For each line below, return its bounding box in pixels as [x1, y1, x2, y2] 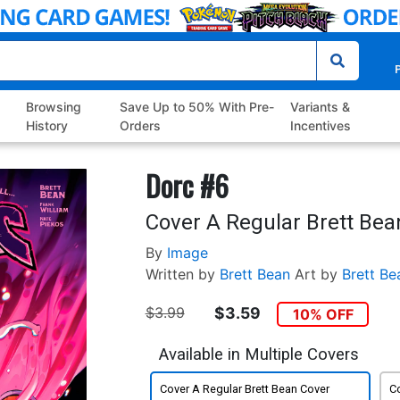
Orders [119, 118, 161, 134]
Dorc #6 [145, 164, 229, 207]
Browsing [26, 99, 82, 115]
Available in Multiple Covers [158, 344, 359, 364]
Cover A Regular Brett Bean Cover [159, 381, 329, 396]
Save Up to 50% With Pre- [119, 99, 274, 115]
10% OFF [292, 305, 354, 324]
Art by [294, 265, 337, 284]
